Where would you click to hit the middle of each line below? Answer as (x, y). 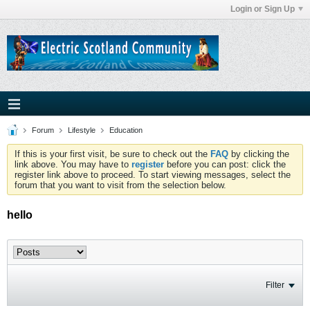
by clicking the (259, 154)
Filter (275, 285)
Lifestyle (82, 130)
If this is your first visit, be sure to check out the (112, 154)
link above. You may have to (73, 164)
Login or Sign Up (263, 9)
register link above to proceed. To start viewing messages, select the (153, 175)
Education (126, 130)
